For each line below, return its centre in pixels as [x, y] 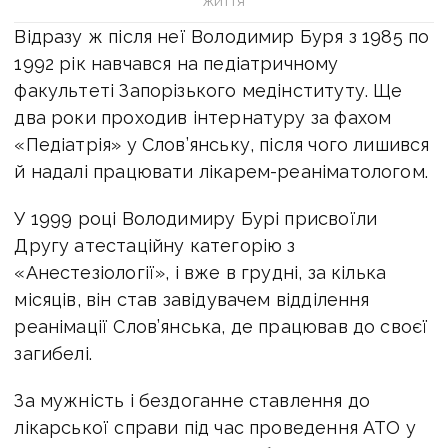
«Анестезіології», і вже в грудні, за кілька [200, 272]
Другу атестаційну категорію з [155, 245]
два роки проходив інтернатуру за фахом [203, 117]
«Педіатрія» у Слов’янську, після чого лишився [222, 144]
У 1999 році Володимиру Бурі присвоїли [196, 218]
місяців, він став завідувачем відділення [192, 299]
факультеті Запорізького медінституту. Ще [208, 90]
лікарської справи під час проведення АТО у [215, 427]
